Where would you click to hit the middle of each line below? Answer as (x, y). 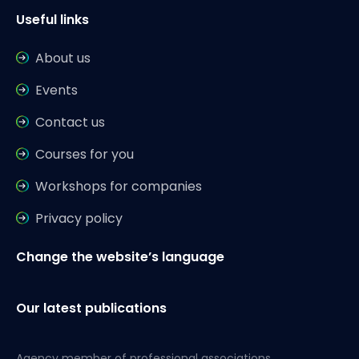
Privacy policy (79, 218)
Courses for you (85, 154)
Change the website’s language (120, 257)
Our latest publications (91, 308)
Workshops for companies (119, 186)
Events (56, 90)
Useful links (52, 20)
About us (63, 58)
